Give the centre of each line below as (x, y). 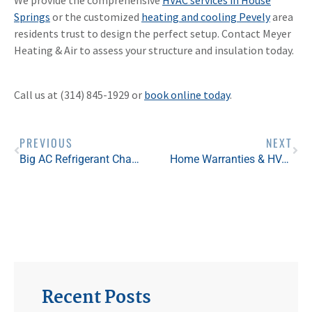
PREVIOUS (46, 142)
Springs (32, 16)
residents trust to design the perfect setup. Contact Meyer (153, 33)
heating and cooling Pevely (206, 16)
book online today (187, 94)
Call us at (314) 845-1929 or (79, 94)
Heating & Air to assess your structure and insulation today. (154, 50)
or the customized (96, 16)
